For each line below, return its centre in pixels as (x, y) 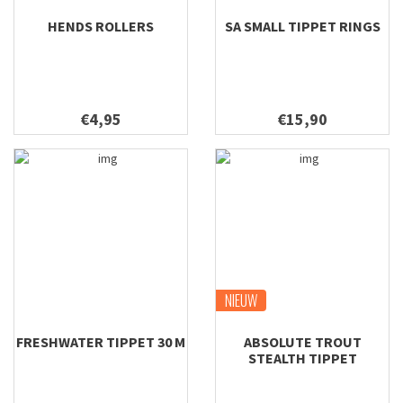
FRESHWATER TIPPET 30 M (101, 342)
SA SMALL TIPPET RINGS (302, 26)
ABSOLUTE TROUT (302, 342)
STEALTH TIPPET (302, 358)
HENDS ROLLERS (101, 26)
